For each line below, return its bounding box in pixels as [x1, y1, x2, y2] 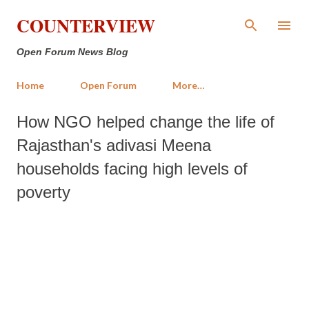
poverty [17, 183, 70, 201]
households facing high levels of [17, 159, 248, 178]
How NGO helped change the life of [17, 112, 275, 131]
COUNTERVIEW [17, 12, 155, 39]
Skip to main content [114, 10, 195, 23]
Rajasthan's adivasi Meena [17, 136, 211, 154]
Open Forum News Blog [17, 46, 128, 57]
